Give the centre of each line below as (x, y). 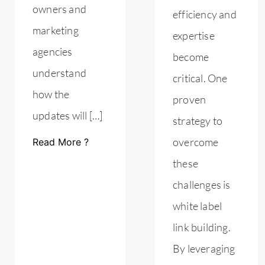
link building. (202, 227)
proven (190, 100)
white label (198, 206)
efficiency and (205, 14)
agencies (53, 52)
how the (51, 94)
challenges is (202, 185)
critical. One (200, 78)
